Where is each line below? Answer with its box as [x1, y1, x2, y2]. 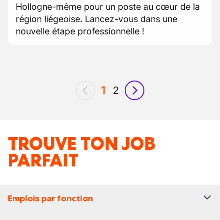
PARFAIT [8, 149, 79, 172]
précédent [84, 90, 131, 103]
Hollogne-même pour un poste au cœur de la [16, 1, 200, 12]
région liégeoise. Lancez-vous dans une [16, 14, 177, 24]
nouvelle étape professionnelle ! [16, 26, 144, 36]
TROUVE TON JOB [8, 132, 156, 155]
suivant [134, 90, 167, 103]
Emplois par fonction [8, 193, 93, 204]
